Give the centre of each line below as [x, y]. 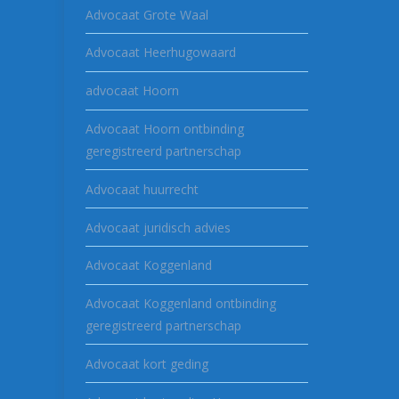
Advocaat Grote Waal [147, 14]
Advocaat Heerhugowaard [161, 53]
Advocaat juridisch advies [158, 227]
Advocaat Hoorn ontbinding [165, 128]
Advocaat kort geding [147, 363]
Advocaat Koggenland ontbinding [181, 304]
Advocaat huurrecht [142, 189]
